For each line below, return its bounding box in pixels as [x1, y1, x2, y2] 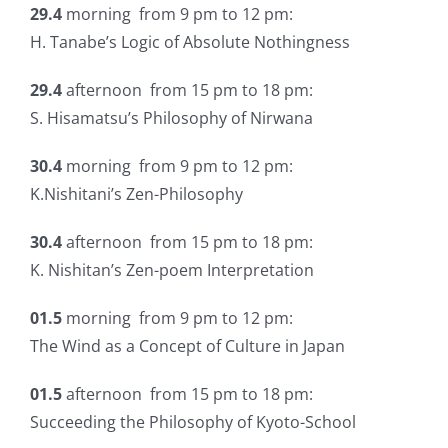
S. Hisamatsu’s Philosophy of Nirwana [30, 107, 313, 130]
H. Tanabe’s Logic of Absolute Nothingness [30, 31, 350, 54]
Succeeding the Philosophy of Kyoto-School [30, 411, 356, 434]
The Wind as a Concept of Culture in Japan [30, 335, 345, 358]
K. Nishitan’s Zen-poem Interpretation [30, 259, 314, 282]
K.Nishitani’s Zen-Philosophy [30, 183, 243, 206]
